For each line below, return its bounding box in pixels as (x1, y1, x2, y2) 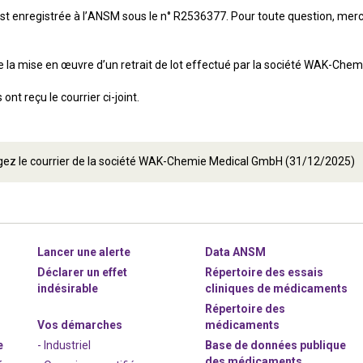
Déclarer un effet (37, 266, 128, 279)
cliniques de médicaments (205, 282, 348, 295)
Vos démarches (37, 318, 123, 331)
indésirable (37, 282, 99, 295)
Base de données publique (205, 339, 347, 352)
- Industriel (37, 339, 92, 352)
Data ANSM (205, 246, 267, 258)
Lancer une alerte (37, 246, 131, 258)
